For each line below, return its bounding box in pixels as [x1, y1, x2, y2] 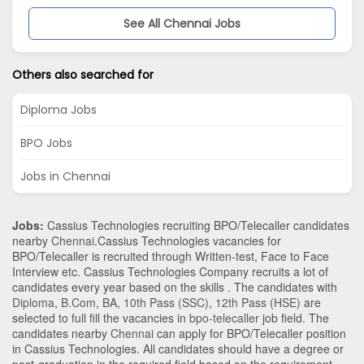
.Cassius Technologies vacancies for [94, 232, 281, 249]
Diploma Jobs [20, 101, 97, 118]
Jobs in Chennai [20, 167, 110, 184]
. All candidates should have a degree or [136, 340, 344, 357]
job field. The [259, 309, 329, 326]
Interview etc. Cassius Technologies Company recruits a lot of [12, 262, 328, 279]
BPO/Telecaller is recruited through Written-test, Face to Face [12, 247, 329, 264]
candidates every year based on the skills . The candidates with [12, 278, 337, 295]
